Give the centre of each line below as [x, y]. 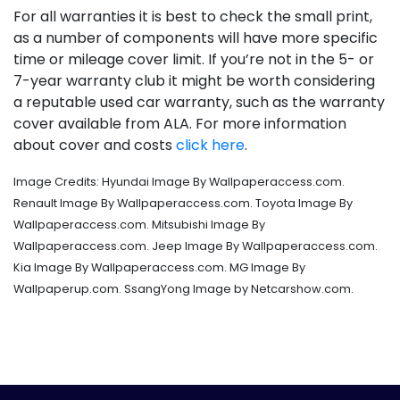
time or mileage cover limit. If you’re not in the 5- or [194, 59]
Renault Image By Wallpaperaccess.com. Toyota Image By [183, 203]
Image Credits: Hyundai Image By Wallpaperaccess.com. [179, 182]
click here [210, 145]
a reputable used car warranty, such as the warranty [199, 102]
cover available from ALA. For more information [180, 124]
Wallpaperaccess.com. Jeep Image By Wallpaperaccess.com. [196, 246]
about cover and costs [95, 145]
